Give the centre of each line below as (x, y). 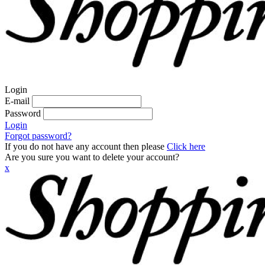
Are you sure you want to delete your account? (92, 157)
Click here (186, 146)
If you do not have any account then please (86, 146)
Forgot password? (38, 136)
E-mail (17, 101)
